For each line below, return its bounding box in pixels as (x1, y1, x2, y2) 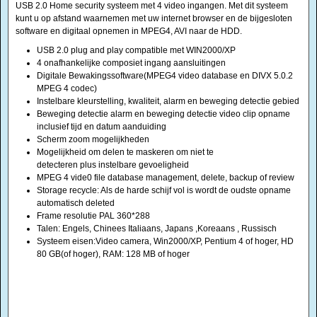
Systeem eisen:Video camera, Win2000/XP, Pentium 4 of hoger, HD (37, 236, 294, 246)
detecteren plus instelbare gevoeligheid (37, 160, 189, 170)
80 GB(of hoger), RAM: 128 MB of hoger (37, 249, 194, 259)
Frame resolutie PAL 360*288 (37, 211, 150, 221)
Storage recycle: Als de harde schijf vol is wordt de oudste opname (37, 185, 291, 195)
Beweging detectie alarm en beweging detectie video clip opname (37, 109, 290, 119)
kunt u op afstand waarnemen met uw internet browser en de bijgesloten (16, 13, 292, 23)
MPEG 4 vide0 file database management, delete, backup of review (37, 173, 294, 183)
